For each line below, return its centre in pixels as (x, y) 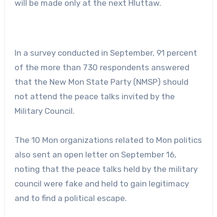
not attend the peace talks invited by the (94, 96)
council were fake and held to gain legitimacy (101, 183)
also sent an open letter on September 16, (95, 154)
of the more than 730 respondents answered (102, 67)
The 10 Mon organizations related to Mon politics (108, 140)
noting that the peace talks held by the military (106, 169)
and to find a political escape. (70, 198)
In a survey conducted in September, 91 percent (106, 53)
